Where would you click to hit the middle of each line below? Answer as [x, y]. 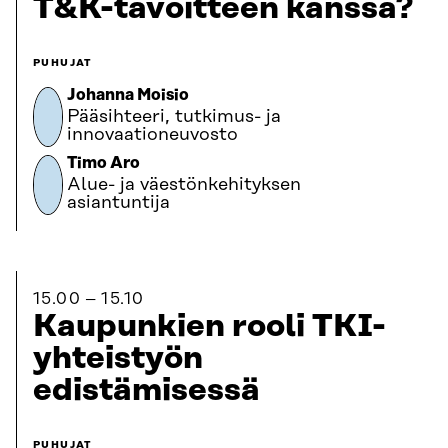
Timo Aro [103, 163]
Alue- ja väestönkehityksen [184, 185]
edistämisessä [146, 390]
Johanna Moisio [128, 95]
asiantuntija [118, 203]
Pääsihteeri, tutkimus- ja [174, 117]
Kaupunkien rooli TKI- [209, 326]
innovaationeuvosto [152, 135]
